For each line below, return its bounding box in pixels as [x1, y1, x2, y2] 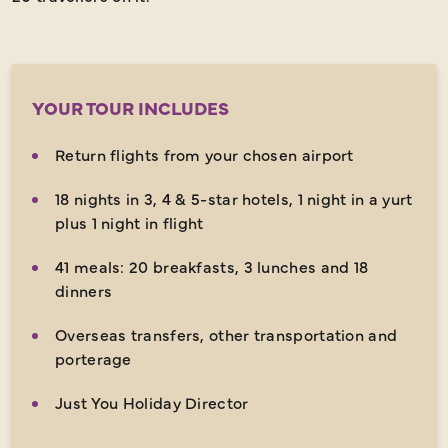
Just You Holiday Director [55, 390, 249, 413]
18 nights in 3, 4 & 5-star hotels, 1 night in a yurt [55, 186, 413, 209]
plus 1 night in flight [55, 210, 204, 233]
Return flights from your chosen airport [55, 142, 354, 165]
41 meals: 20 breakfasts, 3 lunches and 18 [55, 254, 369, 277]
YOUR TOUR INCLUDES [32, 94, 229, 120]
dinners [55, 278, 113, 301]
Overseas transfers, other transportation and [55, 322, 398, 345]
